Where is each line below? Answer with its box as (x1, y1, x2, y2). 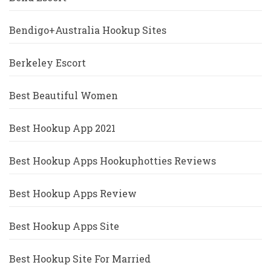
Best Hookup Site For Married (9, 252, 151, 266)
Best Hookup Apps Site (9, 220, 119, 233)
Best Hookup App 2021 (9, 122, 116, 135)
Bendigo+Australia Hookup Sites (9, 24, 166, 37)
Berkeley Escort (9, 56, 86, 70)
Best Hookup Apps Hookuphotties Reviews (9, 154, 216, 168)
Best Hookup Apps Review (9, 187, 137, 200)
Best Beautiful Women (9, 89, 118, 102)
